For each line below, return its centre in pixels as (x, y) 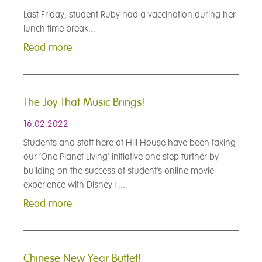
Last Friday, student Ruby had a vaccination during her (130, 15)
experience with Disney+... (74, 185)
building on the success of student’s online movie (119, 171)
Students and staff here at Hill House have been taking (130, 143)
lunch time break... (59, 29)
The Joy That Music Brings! (84, 103)
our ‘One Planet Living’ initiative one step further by (121, 157)
